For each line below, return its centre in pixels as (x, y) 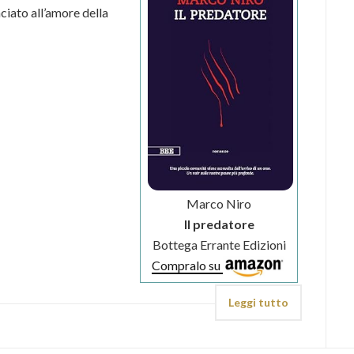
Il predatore (219, 224)
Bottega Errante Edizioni (219, 245)
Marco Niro (219, 204)
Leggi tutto (259, 302)
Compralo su (188, 265)
